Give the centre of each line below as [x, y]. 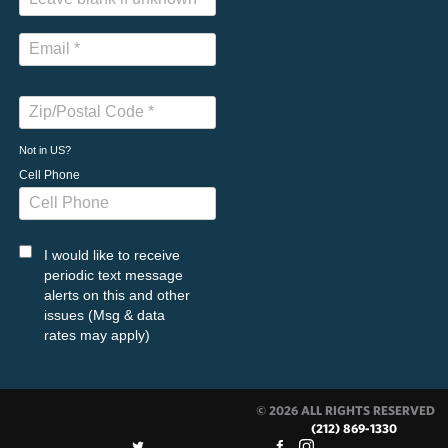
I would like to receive [112, 254]
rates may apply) [97, 334]
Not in [34, 149]
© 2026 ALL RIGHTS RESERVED [346, 410]
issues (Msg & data [104, 314]
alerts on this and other [117, 294]
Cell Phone [49, 174]
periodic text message [113, 274]
